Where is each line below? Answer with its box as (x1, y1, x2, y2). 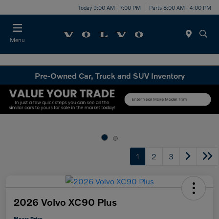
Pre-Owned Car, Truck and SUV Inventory (34, 70, 185, 80)
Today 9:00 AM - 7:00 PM (78, 3, 141, 11)
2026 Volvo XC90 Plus (14, 196, 117, 208)
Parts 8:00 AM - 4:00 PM (149, 3, 211, 11)
